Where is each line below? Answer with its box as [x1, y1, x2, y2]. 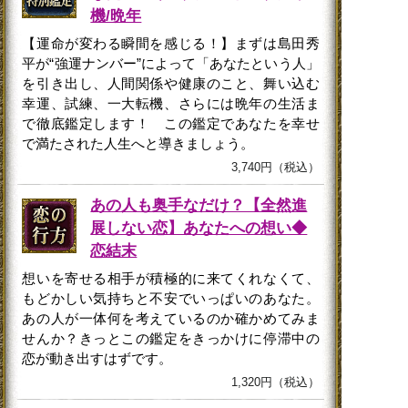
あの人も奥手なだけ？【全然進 [90, 197, 308, 215]
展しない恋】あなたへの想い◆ [90, 219, 308, 238]
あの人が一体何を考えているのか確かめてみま [22, 310, 320, 326]
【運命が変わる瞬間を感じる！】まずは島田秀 [22, 35, 320, 51]
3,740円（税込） [230, 161, 320, 175]
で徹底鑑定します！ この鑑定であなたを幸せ [22, 115, 320, 131]
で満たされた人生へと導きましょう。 [22, 135, 255, 151]
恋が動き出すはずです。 [22, 350, 173, 366]
